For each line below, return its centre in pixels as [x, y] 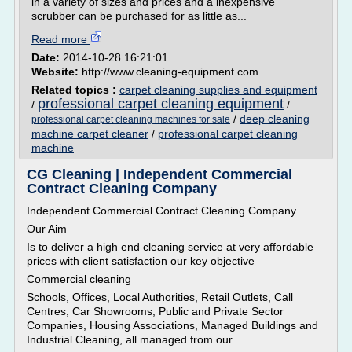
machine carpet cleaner [90, 134]
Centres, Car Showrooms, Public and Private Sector [155, 311]
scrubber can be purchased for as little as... [139, 16]
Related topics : [75, 90]
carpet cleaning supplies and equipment [218, 90]
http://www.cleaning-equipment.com [170, 71]
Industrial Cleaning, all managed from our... [134, 339]
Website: [57, 71]
